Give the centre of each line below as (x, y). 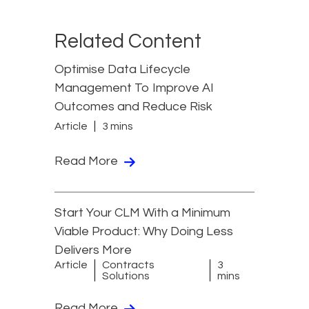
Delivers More (93, 250)
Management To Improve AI (134, 88)
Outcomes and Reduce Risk (133, 107)
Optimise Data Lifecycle (122, 70)
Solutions (126, 276)
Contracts (128, 265)
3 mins (118, 126)
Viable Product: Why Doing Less (144, 232)
